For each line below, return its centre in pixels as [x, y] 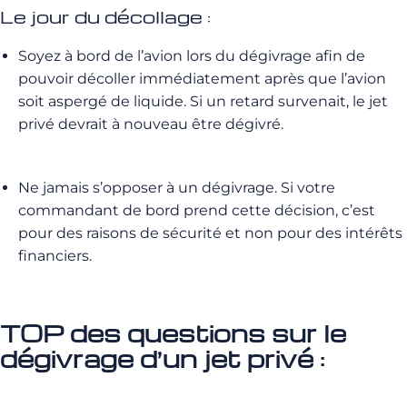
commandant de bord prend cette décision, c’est [197, 210]
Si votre [306, 188]
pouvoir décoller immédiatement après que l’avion [202, 79]
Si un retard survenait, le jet [287, 101]
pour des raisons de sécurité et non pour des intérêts [210, 233]
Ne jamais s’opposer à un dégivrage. [148, 188]
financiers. [55, 256]
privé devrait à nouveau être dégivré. [151, 124]
